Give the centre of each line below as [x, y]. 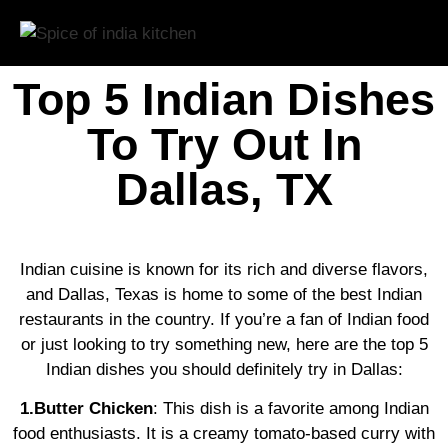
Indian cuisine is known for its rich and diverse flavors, [224, 270]
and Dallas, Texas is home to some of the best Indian [224, 295]
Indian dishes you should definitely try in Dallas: [224, 370]
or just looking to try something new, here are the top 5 [224, 345]
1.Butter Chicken [86, 409]
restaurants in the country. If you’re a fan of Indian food [224, 320]
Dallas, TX [224, 190]
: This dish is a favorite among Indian [290, 409]
